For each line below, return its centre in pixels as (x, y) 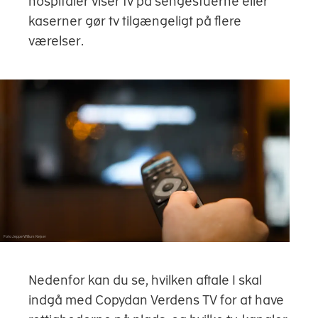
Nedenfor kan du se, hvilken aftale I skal (145, 280)
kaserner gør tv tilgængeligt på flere (135, 21)
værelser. (59, 41)
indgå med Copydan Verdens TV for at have (156, 300)
